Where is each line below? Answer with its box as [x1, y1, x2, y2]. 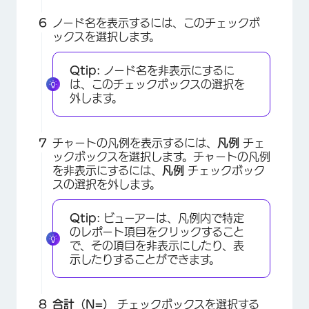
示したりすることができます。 [70, 253, 220, 265]
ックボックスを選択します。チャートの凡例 [52, 150, 270, 162]
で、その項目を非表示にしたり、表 [70, 239, 244, 251]
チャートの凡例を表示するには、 [52, 137, 217, 148]
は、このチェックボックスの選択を [70, 78, 245, 90]
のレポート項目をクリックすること [70, 226, 244, 237]
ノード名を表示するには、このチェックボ [52, 17, 260, 28]
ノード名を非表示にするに [100, 64, 235, 76]
